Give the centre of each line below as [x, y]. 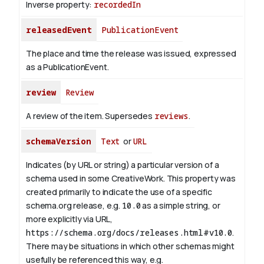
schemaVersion [59, 141]
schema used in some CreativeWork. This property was [131, 179]
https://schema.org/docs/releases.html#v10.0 [129, 233]
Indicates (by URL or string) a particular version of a [123, 165]
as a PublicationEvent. [67, 67]
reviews [171, 116]
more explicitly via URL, [70, 219]
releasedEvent [59, 30]
